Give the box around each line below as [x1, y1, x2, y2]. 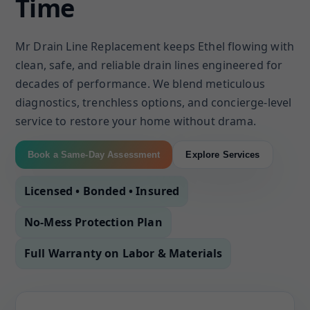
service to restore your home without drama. [15, 113, 256, 129]
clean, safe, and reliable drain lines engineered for [15, 57, 283, 73]
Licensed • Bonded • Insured [24, 183, 180, 199]
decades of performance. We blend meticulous [15, 76, 265, 91]
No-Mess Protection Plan [24, 215, 163, 230]
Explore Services [185, 149, 260, 160]
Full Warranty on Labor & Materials [24, 246, 223, 261]
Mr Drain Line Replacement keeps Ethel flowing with [15, 39, 295, 54]
